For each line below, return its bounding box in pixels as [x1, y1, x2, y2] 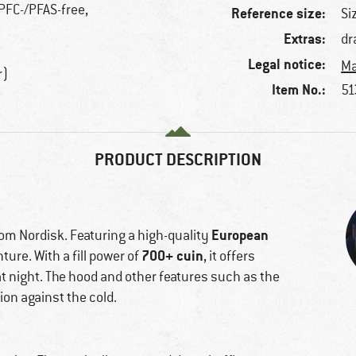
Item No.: [272, 80, 327, 99]
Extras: [284, 29, 327, 48]
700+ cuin [141, 246, 203, 265]
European [211, 226, 269, 245]
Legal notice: [248, 55, 327, 74]
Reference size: [231, 4, 327, 23]
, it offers [203, 247, 255, 265]
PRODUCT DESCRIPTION [95, 149, 261, 171]
